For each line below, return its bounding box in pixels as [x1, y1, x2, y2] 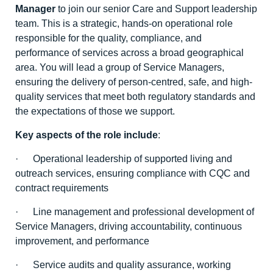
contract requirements [15, 182, 108, 193]
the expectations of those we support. [15, 105, 175, 116]
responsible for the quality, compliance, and [15, 32, 202, 43]
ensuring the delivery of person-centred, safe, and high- [15, 76, 252, 87]
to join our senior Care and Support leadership [55, 3, 257, 14]
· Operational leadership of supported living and [15, 153, 232, 164]
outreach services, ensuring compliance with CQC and [15, 168, 250, 179]
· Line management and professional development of [15, 206, 254, 217]
